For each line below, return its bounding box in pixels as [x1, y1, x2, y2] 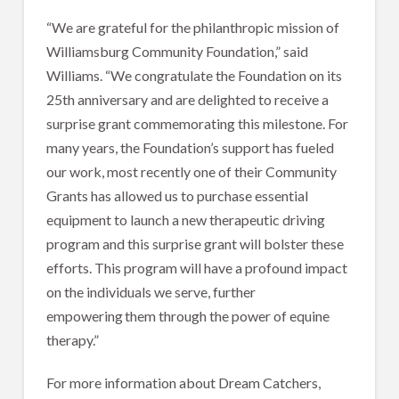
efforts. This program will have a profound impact [45, 258, 347, 276]
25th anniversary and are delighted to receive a [45, 90, 329, 108]
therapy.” [45, 330, 102, 348]
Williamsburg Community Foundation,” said [45, 42, 308, 60]
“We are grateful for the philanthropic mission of [45, 18, 339, 36]
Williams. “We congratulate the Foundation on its [45, 66, 342, 84]
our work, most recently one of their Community [45, 162, 337, 180]
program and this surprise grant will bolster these [45, 234, 344, 252]
